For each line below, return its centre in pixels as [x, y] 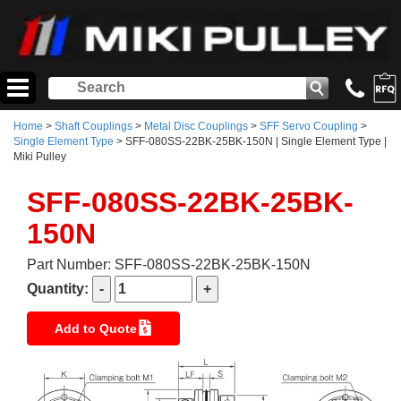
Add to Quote [95, 329]
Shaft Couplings [94, 127]
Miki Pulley [40, 157]
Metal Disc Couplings [196, 127]
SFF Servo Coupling [309, 127]
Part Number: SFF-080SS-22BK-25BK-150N [169, 265]
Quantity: [60, 289]
